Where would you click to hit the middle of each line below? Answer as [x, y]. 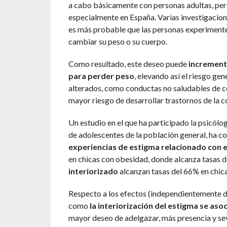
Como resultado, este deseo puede [128, 64]
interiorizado [93, 171]
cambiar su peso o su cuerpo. [118, 42]
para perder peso [101, 76]
